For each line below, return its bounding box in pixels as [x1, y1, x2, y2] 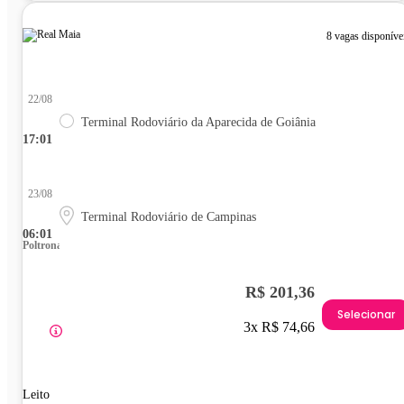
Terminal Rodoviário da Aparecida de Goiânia [81, 115, 316, 129]
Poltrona [23, 238, 62, 252]
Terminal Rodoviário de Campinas [81, 209, 256, 224]
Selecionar [337, 307, 395, 323]
